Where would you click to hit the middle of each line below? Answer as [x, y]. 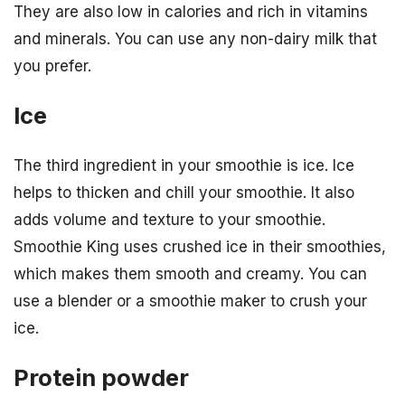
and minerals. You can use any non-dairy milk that [195, 38]
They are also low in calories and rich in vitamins [191, 11]
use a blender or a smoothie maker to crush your [190, 301]
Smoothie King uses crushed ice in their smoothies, [200, 247]
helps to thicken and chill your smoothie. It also [184, 193]
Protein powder [101, 378]
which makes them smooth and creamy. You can [190, 274]
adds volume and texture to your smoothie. [170, 220]
